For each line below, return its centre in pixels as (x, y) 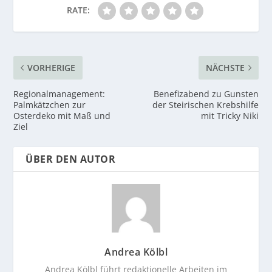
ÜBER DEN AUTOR (71, 159)
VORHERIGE (52, 68)
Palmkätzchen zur (50, 105)
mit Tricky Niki (229, 116)
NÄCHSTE (225, 68)
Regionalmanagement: (59, 94)
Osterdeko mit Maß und (62, 116)
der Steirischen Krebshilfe (205, 105)
